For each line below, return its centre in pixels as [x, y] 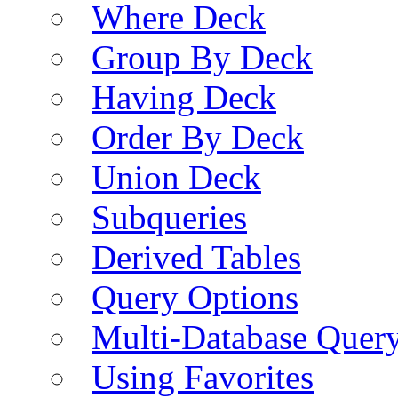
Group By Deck [202, 57]
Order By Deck [198, 137]
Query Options [195, 297]
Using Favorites [203, 377]
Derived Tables [196, 257]
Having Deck [184, 97]
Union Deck [176, 177]
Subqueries [169, 217]
